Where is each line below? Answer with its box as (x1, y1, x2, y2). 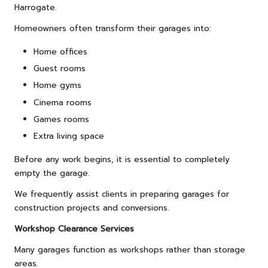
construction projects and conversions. (14, 201, 169, 214)
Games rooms (33, 112, 89, 126)
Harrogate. (14, 1, 57, 14)
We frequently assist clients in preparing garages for (14, 187, 229, 200)
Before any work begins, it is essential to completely (14, 153, 230, 166)
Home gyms (33, 79, 81, 92)
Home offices (33, 45, 87, 59)
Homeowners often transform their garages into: (14, 22, 211, 35)
